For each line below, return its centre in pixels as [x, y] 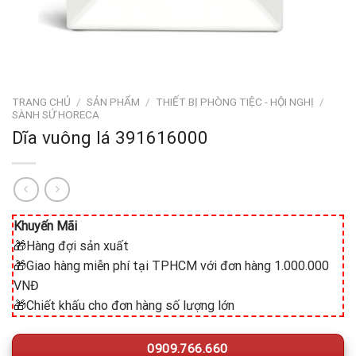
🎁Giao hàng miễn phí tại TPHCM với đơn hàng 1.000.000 [171, 266]
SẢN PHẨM [114, 102]
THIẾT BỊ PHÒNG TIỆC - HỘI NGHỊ [235, 102]
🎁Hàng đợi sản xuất [71, 246]
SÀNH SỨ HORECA [56, 114]
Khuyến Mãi [45, 226]
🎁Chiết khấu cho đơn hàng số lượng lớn [124, 306]
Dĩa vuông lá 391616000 [110, 137]
